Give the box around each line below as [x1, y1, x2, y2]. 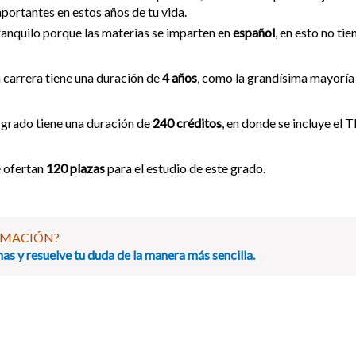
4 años [162, 69, 197, 85]
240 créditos [153, 114, 222, 130]
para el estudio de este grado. [107, 160, 265, 176]
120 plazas [46, 160, 107, 176]
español [233, 24, 275, 40]
